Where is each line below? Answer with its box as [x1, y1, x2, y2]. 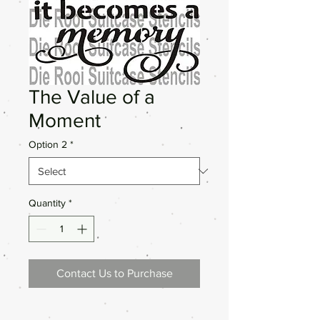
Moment [29, 109, 101, 131]
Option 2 [29, 139, 67, 150]
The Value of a [29, 86, 155, 108]
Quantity [29, 197, 66, 209]
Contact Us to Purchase [56, 267, 173, 279]
